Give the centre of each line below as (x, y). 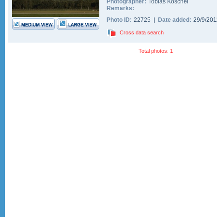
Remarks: (120, 8)
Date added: (175, 20)
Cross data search (142, 33)
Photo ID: (119, 20)
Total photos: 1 (156, 51)
